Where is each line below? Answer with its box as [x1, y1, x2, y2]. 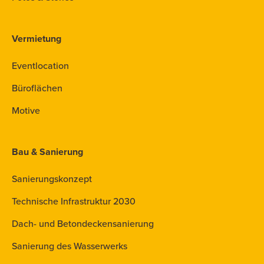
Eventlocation [12, 59, 69, 72]
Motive [12, 104, 40, 117]
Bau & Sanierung [12, 145, 83, 159]
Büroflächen [12, 81, 62, 95]
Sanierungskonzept [12, 172, 92, 186]
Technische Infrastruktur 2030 [12, 194, 136, 208]
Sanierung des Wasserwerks [12, 239, 127, 253]
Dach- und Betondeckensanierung [12, 217, 154, 230]
